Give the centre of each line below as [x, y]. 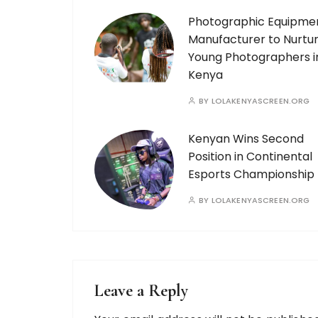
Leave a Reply [141, 291]
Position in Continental [250, 157]
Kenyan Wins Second [246, 139]
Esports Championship [251, 175]
